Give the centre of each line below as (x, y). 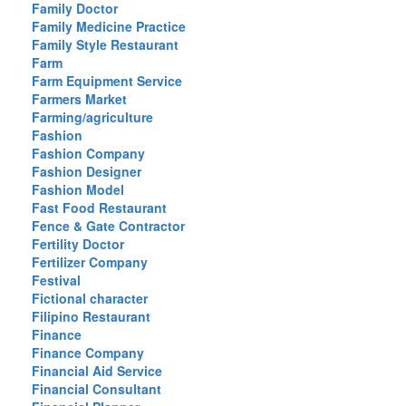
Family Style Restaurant (105, 44)
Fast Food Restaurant (99, 208)
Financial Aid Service (97, 371)
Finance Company (88, 353)
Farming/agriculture (92, 117)
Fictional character (90, 298)
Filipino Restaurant (91, 316)
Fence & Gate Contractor (108, 226)
